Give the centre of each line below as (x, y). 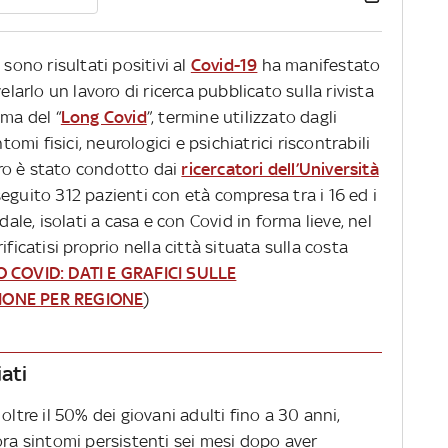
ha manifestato (319, 65)
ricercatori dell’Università (280, 169)
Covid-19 (224, 65)
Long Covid (103, 117)
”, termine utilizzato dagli (242, 117)
